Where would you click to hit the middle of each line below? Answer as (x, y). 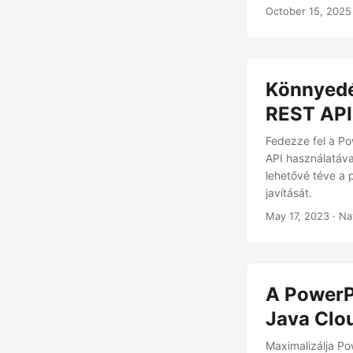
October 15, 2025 (308, 11)
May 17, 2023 (297, 216)
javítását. (289, 193)
